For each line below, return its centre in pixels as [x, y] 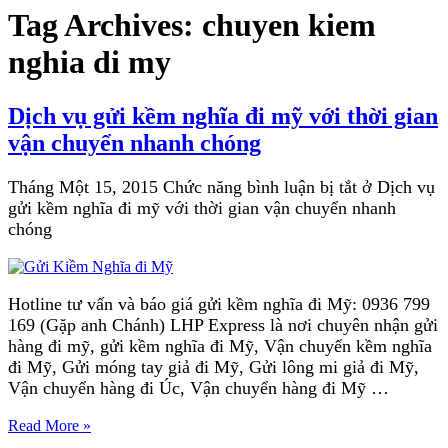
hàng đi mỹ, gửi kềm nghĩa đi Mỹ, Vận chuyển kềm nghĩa [220, 345]
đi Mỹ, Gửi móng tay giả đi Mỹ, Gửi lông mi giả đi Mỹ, [213, 366]
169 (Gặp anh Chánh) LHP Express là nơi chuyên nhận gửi [223, 324]
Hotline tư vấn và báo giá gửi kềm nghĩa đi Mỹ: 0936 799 [219, 303]
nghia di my [89, 62]
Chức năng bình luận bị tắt [260, 186]
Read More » [49, 425]
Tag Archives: [105, 25]
